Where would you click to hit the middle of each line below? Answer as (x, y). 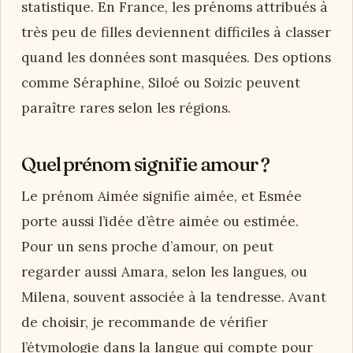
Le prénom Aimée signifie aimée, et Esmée (162, 196)
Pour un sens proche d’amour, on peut (147, 247)
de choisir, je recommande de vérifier (145, 322)
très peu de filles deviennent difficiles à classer (176, 32)
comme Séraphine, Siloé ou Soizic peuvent (161, 82)
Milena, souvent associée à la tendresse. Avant (174, 297)
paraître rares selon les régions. (126, 108)
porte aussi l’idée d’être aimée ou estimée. (160, 221)
